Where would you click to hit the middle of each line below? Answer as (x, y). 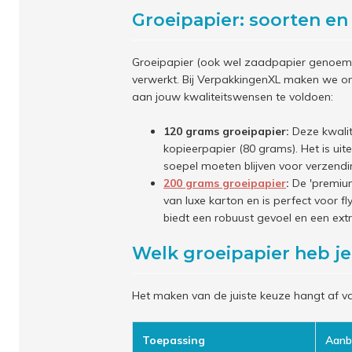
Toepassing (174, 340)
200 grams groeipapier (225, 183)
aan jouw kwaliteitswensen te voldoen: (233, 97)
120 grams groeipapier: (226, 131)
